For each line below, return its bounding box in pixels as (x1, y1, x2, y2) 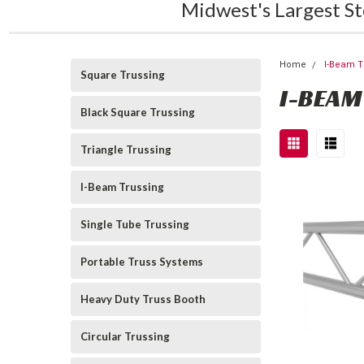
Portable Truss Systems (80, 255, 203, 268)
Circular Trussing (80, 330, 170, 343)
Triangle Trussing (80, 143, 171, 156)
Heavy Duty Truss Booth (80, 292, 206, 305)
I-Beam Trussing (80, 180, 164, 193)
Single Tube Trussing (80, 218, 189, 231)
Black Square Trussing (80, 106, 195, 119)
